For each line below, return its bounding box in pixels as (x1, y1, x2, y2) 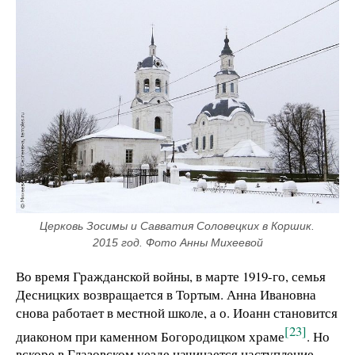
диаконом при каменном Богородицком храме (16, 326, 284, 345)
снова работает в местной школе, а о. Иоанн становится (16, 303, 338, 322)
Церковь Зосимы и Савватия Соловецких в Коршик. (40, 219, 315, 232)
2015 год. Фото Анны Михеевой (92, 235, 263, 249)
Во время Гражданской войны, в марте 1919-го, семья (16, 266, 326, 285)
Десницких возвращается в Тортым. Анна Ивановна (16, 284, 316, 303)
